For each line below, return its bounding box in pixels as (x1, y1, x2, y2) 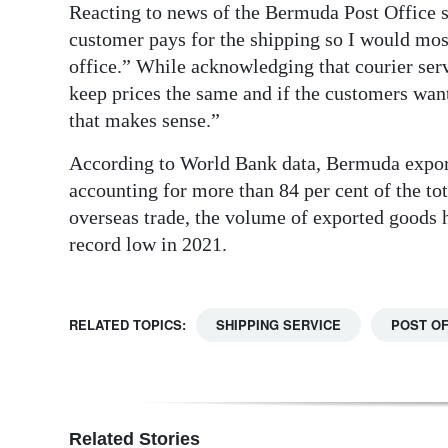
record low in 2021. (69, 233, 227, 256)
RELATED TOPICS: (69, 315, 186, 335)
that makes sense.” (69, 109, 220, 132)
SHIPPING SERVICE (216, 315, 341, 335)
